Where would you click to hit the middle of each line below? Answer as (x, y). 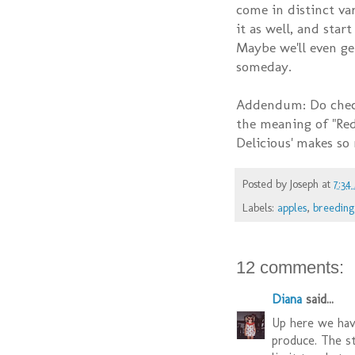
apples (292, 208)
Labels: (260, 208)
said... (318, 300)
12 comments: (290, 268)
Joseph (304, 184)
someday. (264, 67)
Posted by (266, 184)
